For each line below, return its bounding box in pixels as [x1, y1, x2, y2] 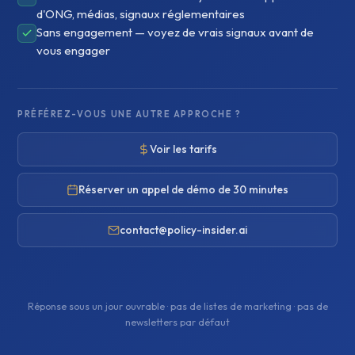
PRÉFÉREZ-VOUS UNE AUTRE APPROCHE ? [17, 109, 242, 120]
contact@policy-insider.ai [120, 223, 247, 237]
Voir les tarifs [150, 142, 217, 156]
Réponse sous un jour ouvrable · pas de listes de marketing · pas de [27, 300, 328, 312]
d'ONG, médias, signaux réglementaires [36, 6, 245, 21]
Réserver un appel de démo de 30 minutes [78, 182, 288, 197]
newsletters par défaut [125, 315, 230, 328]
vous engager [36, 43, 110, 58]
